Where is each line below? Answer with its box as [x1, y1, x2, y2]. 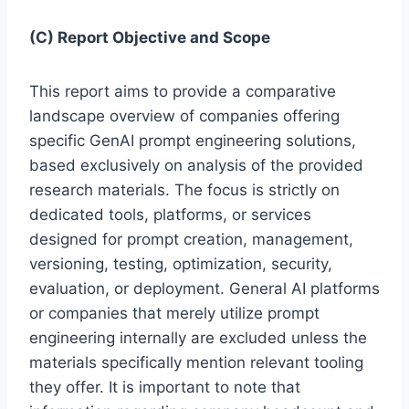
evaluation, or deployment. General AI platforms [29, 279, 380, 299]
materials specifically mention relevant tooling [29, 353, 363, 372]
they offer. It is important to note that [29, 378, 300, 397]
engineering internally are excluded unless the [29, 329, 367, 348]
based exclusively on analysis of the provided [29, 156, 363, 175]
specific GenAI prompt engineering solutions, [29, 131, 356, 151]
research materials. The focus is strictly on [29, 181, 340, 200]
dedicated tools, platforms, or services [29, 205, 311, 225]
